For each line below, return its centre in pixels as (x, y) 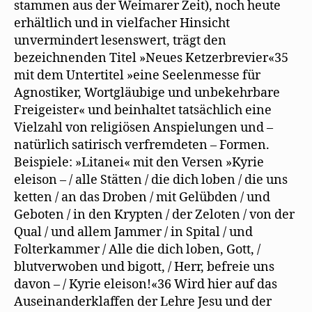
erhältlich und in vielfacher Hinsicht (122, 23)
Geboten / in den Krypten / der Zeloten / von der (154, 214)
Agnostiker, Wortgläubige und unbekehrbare (147, 93)
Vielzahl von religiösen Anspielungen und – (143, 127)
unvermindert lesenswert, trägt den (120, 40)
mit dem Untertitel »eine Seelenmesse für (137, 75)
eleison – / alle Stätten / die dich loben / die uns (151, 180)
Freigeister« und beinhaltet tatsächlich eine (143, 110)
